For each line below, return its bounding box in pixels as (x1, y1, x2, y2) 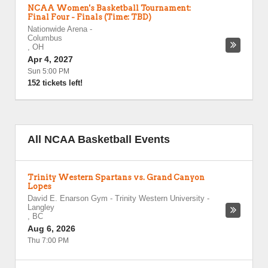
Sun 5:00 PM (28, 67, 69, 75)
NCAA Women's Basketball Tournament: (28, 4, 191, 13)
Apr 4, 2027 (28, 54, 73, 64)
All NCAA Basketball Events (28, 133, 170, 145)
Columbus (28, 33, 62, 42)
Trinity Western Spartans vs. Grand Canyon (28, 173, 205, 182)
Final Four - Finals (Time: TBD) (28, 13, 151, 22)
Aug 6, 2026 (28, 224, 75, 233)
